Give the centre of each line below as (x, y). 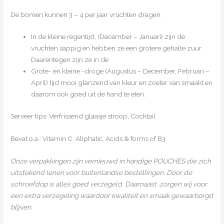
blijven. (22, 207)
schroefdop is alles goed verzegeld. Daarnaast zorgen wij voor (109, 184)
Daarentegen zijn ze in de (70, 60)
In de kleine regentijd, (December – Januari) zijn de (108, 37)
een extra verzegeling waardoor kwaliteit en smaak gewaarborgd (112, 195)
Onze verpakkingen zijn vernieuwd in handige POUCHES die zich (111, 161)
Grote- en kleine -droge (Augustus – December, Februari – (120, 71)
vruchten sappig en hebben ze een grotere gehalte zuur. (117, 48)
